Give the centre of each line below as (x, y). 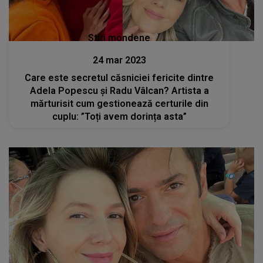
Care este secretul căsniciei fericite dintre (119, 77)
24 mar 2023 (119, 60)
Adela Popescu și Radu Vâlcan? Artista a (119, 90)
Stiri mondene (119, 38)
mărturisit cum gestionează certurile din (119, 103)
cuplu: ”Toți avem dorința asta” (119, 116)
